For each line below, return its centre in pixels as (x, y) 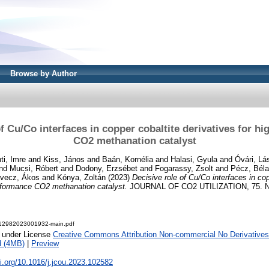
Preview (45, 244)
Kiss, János (64, 159)
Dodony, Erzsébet (107, 168)
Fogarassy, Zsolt (184, 168)
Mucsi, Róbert (34, 168)
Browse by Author (44, 74)
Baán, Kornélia (128, 159)
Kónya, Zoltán (81, 177)
